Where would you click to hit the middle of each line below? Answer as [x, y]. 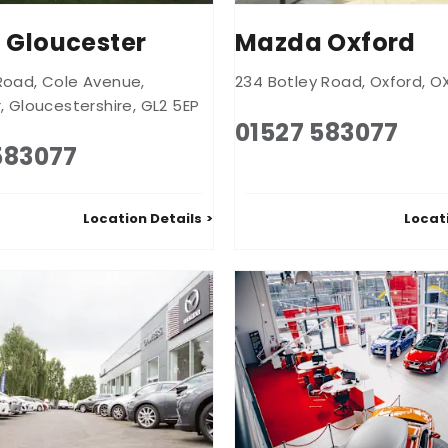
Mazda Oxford [325, 42]
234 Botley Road [299, 81]
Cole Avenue [92, 81]
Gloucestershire [70, 105]
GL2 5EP [170, 105]
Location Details [142, 218]
